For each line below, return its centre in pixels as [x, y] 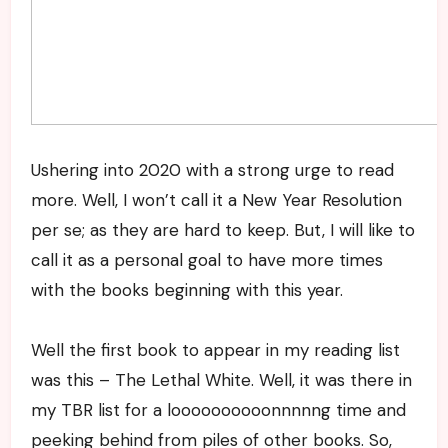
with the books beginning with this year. [186, 289]
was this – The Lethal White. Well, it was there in [221, 379]
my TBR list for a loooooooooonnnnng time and [218, 409]
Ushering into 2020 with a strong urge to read [212, 169]
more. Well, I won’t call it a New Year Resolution [216, 199]
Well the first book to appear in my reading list [215, 349]
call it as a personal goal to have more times [206, 259]
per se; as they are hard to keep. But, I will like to [222, 229]
